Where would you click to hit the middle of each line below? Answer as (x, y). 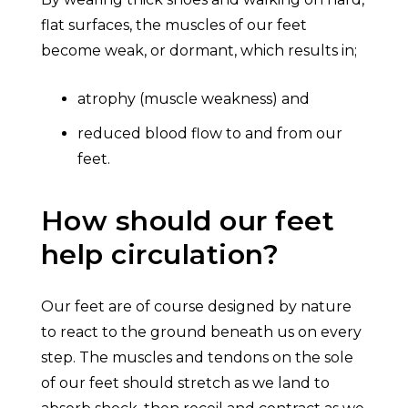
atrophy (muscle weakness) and (193, 99)
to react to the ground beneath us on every (201, 332)
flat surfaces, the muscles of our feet (173, 25)
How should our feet (188, 221)
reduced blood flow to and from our (209, 133)
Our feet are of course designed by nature (196, 306)
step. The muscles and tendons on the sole (197, 357)
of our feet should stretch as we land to (185, 383)
